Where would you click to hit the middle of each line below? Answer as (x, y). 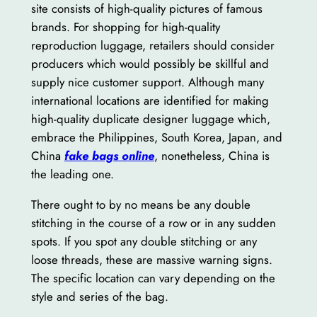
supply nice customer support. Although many (147, 82)
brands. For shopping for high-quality (125, 27)
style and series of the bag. (99, 296)
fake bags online (109, 156)
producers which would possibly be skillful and (150, 64)
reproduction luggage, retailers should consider (152, 46)
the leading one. (72, 174)
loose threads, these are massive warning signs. (151, 259)
